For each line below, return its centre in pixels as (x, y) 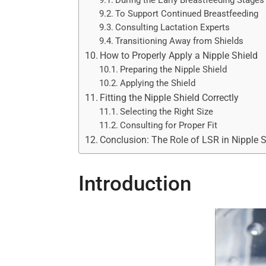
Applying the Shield (158, 83)
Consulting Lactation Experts (173, 27)
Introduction (135, 183)
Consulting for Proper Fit (169, 125)
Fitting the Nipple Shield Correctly (170, 97)
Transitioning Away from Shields (180, 41)
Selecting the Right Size (167, 112)
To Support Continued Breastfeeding (187, 14)
